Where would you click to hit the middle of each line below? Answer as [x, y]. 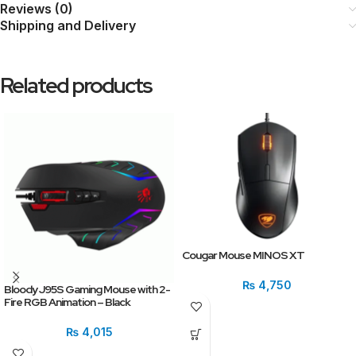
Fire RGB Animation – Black [67, 302]
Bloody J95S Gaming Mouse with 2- [87, 289]
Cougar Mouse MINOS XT [243, 255]
